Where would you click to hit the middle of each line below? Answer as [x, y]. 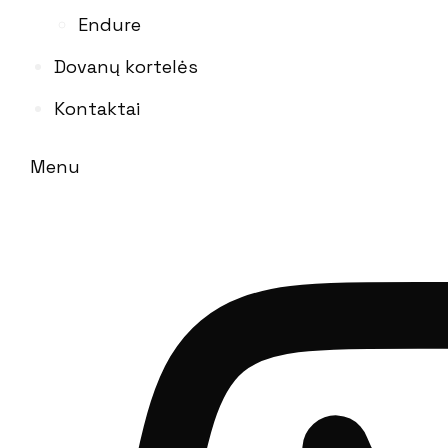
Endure [109, 24]
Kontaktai [97, 108]
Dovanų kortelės [126, 66]
